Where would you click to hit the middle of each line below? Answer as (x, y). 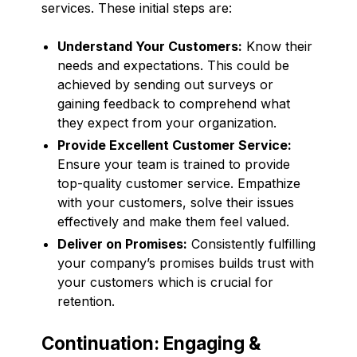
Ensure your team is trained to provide (174, 164)
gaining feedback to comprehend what (174, 103)
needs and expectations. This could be (173, 65)
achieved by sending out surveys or (165, 84)
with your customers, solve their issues (176, 202)
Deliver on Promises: (122, 243)
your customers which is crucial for (165, 282)
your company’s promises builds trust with (186, 263)
